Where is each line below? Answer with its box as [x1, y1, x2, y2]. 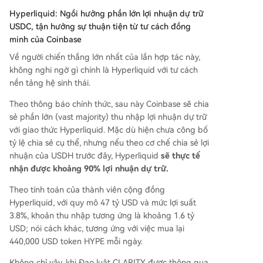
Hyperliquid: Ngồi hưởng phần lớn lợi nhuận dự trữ [9, 8, 204, 18]
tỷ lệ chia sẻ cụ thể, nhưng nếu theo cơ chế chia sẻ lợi [9, 137, 209, 147]
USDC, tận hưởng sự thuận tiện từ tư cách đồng [9, 21, 191, 31]
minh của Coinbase [9, 34, 82, 44]
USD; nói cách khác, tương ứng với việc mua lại [9, 223, 184, 233]
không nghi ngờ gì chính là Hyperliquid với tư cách [9, 65, 198, 75]
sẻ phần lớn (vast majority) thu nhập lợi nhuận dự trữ [9, 112, 207, 122]
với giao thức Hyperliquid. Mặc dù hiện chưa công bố [9, 124, 208, 134]
